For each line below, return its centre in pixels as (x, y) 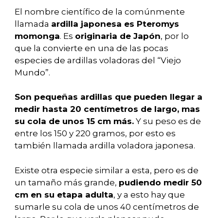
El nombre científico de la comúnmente (100, 11)
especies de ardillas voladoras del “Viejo (98, 60)
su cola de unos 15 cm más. (74, 121)
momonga (37, 36)
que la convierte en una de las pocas (91, 48)
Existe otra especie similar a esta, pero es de (107, 170)
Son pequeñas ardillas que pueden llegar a (109, 97)
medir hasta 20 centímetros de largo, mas (107, 109)
